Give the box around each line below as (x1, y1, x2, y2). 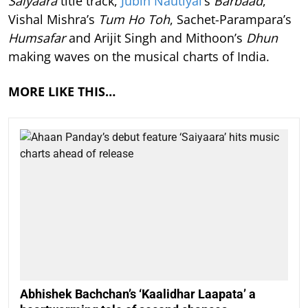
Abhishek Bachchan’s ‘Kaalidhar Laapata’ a (20, 286, 256, 301)
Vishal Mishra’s (8, 11, 98, 28)
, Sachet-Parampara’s (170, 11, 291, 28)
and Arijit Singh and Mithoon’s (65, 30, 246, 47)
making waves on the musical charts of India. (8, 48, 269, 65)
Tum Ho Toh (98, 11, 170, 28)
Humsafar (8, 30, 65, 47)
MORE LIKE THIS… (8, 83, 115, 100)
